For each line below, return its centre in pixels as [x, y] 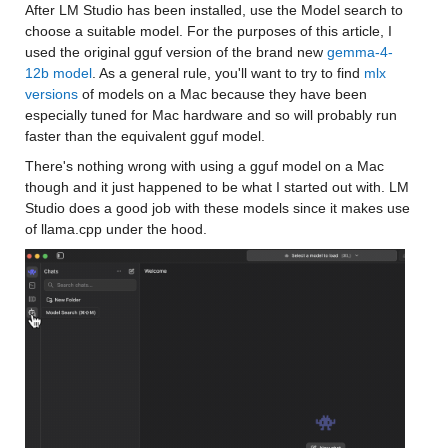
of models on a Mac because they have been [224, 94]
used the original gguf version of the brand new [175, 52]
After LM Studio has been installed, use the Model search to [215, 10]
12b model [58, 73]
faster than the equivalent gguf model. [146, 136]
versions [51, 94]
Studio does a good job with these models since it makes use [219, 208]
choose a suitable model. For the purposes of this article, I [210, 31]
